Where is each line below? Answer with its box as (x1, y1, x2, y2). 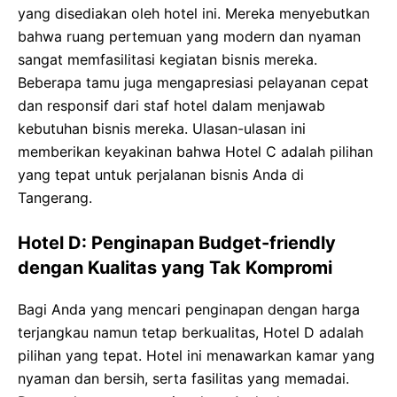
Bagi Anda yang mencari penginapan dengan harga (18, 300, 360, 318)
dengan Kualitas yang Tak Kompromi (18, 257, 332, 278)
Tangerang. (18, 189, 92, 206)
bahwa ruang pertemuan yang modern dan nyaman (18, 27, 361, 45)
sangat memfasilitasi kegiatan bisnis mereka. (18, 51, 317, 68)
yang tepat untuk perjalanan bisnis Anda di (18, 166, 304, 183)
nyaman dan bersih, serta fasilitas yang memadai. (18, 370, 349, 387)
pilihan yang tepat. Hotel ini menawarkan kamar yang (18, 346, 375, 364)
